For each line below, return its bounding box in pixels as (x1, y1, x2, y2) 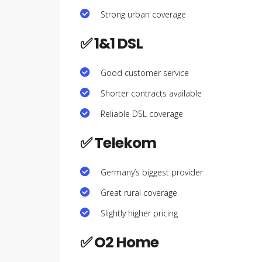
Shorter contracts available (101, 87, 202, 99)
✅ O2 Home (80, 232, 158, 253)
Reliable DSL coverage (101, 108, 183, 119)
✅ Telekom (80, 132, 156, 153)
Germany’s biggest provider (101, 166, 203, 178)
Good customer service (101, 67, 189, 78)
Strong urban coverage (101, 8, 186, 20)
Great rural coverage (101, 187, 177, 198)
